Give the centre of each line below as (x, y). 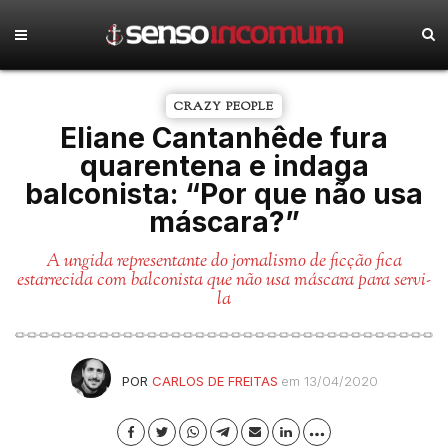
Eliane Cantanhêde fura (224, 138)
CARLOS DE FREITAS (214, 381)
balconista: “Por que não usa (224, 194)
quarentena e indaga (224, 166)
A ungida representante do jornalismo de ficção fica (224, 262)
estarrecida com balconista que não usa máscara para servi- (224, 281)
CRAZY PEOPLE (224, 107)
